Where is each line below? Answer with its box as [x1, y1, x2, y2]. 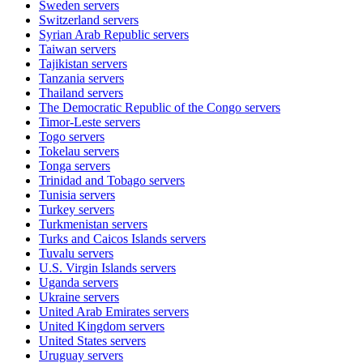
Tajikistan [39, 56, 88, 70]
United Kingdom [39, 318, 126, 333]
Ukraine [39, 289, 80, 304]
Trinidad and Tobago [39, 173, 146, 187]
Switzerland [39, 12, 100, 27]
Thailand [39, 85, 84, 100]
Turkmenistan [39, 216, 109, 231]
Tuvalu [39, 246, 75, 260]
